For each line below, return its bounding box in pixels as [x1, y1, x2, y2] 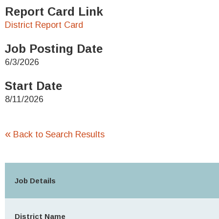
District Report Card [5, 20, 83, 30]
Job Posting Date [5, 42, 103, 55]
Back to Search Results [13, 130, 105, 139]
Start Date [5, 79, 62, 92]
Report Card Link [5, 5, 103, 18]
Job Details [15, 176, 56, 185]
